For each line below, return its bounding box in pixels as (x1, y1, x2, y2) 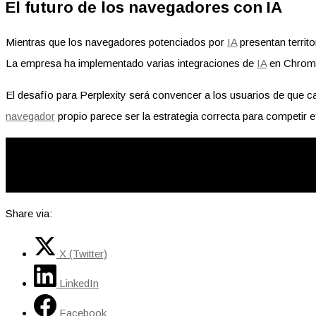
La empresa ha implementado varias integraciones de (6, 56, 257, 69)
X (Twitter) (59, 247, 107, 260)
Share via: (6, 207, 52, 219)
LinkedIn (59, 276, 99, 289)
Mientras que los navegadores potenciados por (6, 35, 227, 48)
